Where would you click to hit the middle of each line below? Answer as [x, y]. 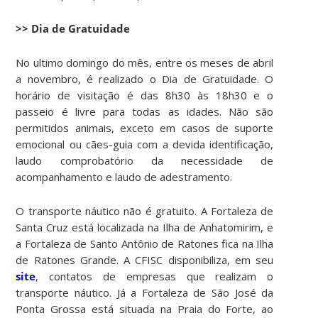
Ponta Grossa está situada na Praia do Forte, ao [145, 308]
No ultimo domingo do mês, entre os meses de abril [145, 62]
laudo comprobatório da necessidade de [145, 160]
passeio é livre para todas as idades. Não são [145, 111]
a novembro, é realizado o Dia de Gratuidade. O [145, 78]
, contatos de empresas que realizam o [155, 276]
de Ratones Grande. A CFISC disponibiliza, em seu [145, 259]
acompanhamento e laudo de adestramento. [124, 176]
